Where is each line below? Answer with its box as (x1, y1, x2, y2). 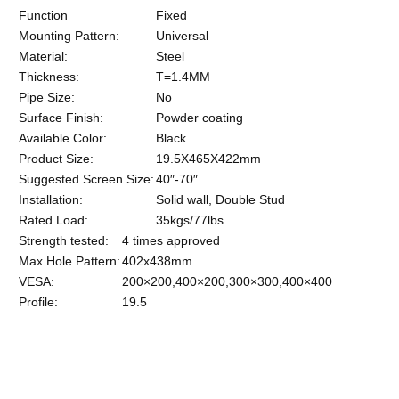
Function (19, 7, 68, 22)
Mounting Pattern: (19, 28, 119, 43)
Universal (156, 28, 208, 43)
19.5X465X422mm (156, 151, 261, 166)
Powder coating (156, 110, 243, 125)
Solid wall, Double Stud (156, 191, 285, 207)
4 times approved (122, 232, 220, 248)
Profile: (19, 294, 58, 309)
